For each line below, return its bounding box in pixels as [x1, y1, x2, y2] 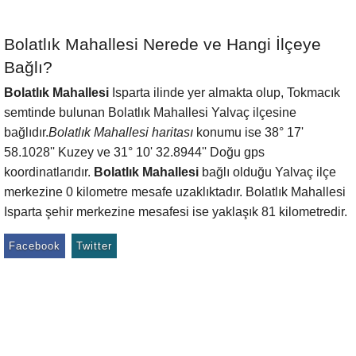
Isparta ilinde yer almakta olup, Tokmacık [109, 86, 340, 99]
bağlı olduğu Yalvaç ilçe [199, 165, 336, 179]
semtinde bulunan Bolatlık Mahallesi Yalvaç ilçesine [4, 106, 296, 119]
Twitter [76, 240, 112, 252]
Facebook [9, 240, 60, 252]
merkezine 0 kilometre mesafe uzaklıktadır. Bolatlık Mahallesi [4, 185, 346, 199]
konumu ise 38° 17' [193, 126, 304, 139]
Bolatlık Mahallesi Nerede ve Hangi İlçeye [4, 35, 321, 53]
